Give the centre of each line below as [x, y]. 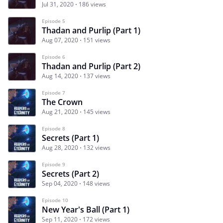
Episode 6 [54, 56]
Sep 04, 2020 [60, 183]
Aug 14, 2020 [60, 76]
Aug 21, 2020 [60, 111]
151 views [97, 40]
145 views [97, 111]
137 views [97, 76]
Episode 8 [54, 128]
